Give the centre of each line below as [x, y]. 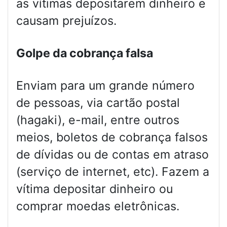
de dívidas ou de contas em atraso [112, 155]
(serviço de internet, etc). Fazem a [113, 172]
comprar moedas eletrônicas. [98, 206]
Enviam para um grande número [105, 86]
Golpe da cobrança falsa [85, 53]
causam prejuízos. [66, 21]
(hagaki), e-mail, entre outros [98, 120]
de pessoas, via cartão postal [98, 103]
